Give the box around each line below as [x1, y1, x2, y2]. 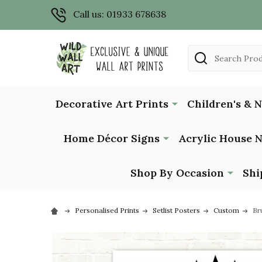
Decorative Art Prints [55, 96, 168, 111]
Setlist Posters [153, 205, 200, 215]
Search [188, 46, 219, 58]
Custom [213, 205, 239, 215]
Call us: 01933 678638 [73, 8, 166, 20]
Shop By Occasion [130, 166, 224, 180]
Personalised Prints [75, 205, 139, 215]
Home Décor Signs [63, 131, 160, 145]
